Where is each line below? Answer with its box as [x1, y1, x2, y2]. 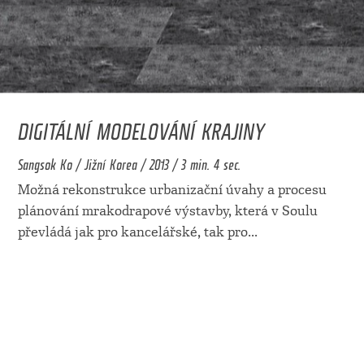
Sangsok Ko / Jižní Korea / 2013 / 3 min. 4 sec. [17, 149, 240, 175]
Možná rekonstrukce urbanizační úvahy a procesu [17, 182, 327, 198]
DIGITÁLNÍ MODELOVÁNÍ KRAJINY [17, 106, 264, 148]
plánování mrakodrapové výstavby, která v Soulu [17, 203, 318, 219]
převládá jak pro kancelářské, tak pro [17, 224, 248, 240]
